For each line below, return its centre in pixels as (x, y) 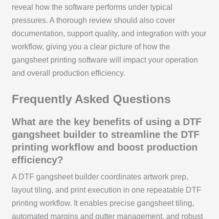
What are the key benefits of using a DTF (106, 121)
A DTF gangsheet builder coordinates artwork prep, (100, 176)
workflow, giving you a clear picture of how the (91, 46)
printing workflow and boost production (104, 147)
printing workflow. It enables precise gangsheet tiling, (103, 203)
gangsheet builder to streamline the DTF (105, 134)
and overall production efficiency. (68, 73)
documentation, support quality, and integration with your (109, 33)
